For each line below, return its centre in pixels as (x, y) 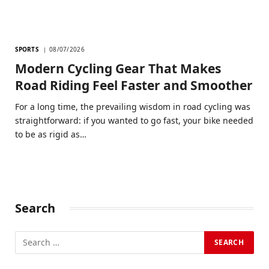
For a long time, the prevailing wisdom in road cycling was (133, 106)
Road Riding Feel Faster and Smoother (134, 85)
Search (35, 208)
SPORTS (27, 49)
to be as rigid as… (51, 134)
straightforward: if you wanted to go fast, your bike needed (134, 120)
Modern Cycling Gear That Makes (118, 68)
